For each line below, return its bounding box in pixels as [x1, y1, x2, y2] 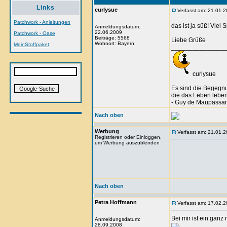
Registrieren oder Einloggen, [95, 134, 162, 140]
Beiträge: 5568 [95, 35, 130, 41]
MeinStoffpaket [14, 42, 49, 47]
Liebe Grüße [171, 36, 206, 44]
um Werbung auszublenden [95, 140, 160, 145]
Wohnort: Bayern [95, 41, 134, 46]
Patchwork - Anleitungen [14, 19, 70, 25]
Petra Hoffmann [95, 199, 137, 205]
